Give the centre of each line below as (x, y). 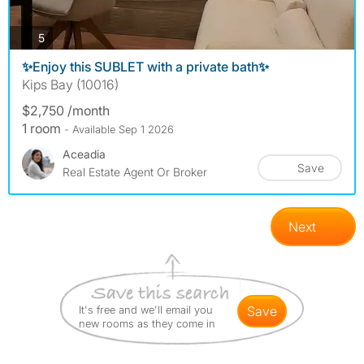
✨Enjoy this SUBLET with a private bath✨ (145, 67)
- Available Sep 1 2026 (119, 130)
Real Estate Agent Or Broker (135, 172)
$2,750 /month (66, 111)
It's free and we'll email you (146, 310)
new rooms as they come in (147, 324)
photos (62, 37)
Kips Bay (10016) (70, 85)
